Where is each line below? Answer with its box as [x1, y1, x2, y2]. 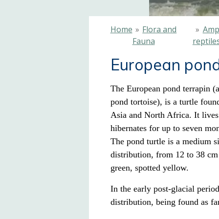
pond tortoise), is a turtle [110, 97, 198, 107]
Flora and [142, 24, 177, 35]
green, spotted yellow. [110, 163, 189, 173]
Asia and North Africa [110, 110, 189, 120]
